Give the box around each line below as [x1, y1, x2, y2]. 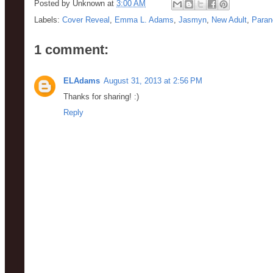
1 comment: [34, 42, 108, 57]
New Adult [211, 15, 247, 24]
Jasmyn [179, 15, 207, 24]
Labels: [34, 15, 62, 24]
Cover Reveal [62, 15, 110, 24]
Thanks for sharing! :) [63, 92, 139, 101]
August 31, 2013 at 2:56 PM [104, 76, 202, 85]
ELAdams [63, 76, 100, 85]
